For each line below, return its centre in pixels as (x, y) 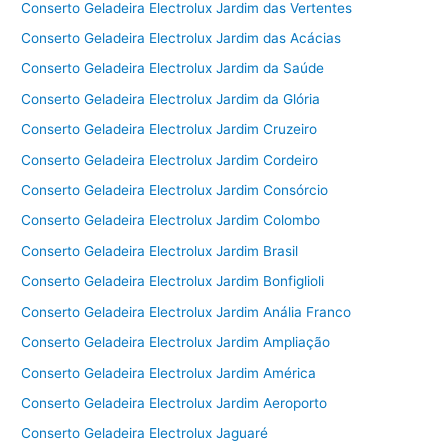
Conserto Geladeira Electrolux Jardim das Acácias (181, 38)
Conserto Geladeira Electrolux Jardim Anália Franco (186, 311)
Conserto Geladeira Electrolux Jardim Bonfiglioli (173, 281)
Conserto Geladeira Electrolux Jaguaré (145, 433)
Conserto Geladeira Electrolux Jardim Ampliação (176, 342)
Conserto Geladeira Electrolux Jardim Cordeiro (170, 159)
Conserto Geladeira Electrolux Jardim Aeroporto (174, 402)
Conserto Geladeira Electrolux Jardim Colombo (171, 220)
